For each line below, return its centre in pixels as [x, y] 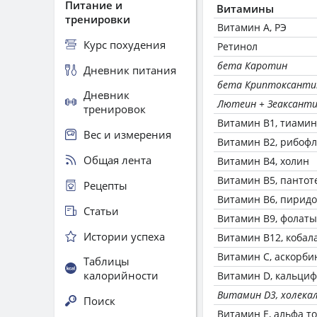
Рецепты [105, 185]
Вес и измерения [127, 134]
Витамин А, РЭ [252, 27]
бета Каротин [252, 65]
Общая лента [117, 160]
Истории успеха [124, 236]
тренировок [115, 109]
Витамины [245, 8]
